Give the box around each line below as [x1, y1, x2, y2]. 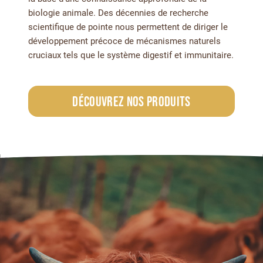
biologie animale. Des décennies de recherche [28, 8, 208, 18]
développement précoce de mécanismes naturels [28, 36, 221, 46]
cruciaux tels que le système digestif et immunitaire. [28, 50, 234, 60]
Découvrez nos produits [72, 93, 191, 109]
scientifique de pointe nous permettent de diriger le [28, 22, 228, 32]
